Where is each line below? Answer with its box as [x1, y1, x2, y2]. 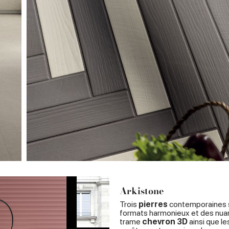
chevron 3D [142, 217, 188, 226]
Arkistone [120, 184, 164, 198]
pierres [139, 199, 168, 209]
